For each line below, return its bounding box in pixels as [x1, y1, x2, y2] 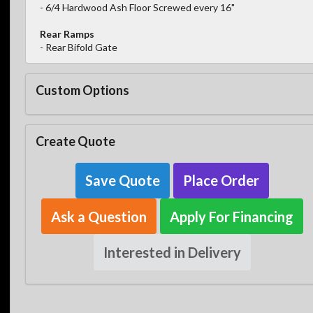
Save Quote [85, 172, 160, 189]
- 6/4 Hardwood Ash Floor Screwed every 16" [40, 1, 235, 14]
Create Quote [36, 133, 115, 149]
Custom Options [36, 82, 129, 98]
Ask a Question [50, 208, 147, 225]
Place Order [182, 172, 259, 189]
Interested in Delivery [103, 244, 241, 261]
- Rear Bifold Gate [40, 41, 117, 54]
